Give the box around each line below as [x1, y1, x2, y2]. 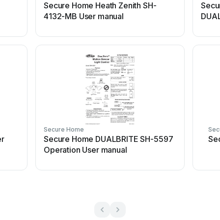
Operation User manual [44, 145, 127, 155]
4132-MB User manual [44, 11, 124, 21]
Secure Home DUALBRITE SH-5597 [44, 134, 173, 144]
